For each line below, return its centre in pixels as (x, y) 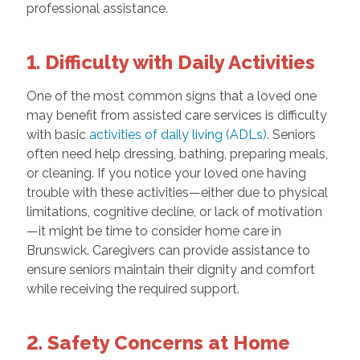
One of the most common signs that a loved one (171, 96)
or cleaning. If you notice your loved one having (166, 174)
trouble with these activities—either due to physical (177, 193)
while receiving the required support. (133, 289)
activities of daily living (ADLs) (178, 135)
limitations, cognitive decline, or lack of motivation (174, 212)
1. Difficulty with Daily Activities (170, 63)
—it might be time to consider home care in (153, 231)
